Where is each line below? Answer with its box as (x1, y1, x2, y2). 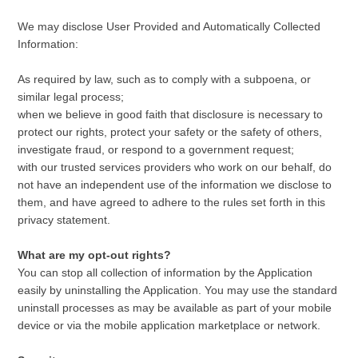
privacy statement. (18, 213, 111, 226)
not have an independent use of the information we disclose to (18, 178, 332, 191)
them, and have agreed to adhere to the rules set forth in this (18, 196, 326, 209)
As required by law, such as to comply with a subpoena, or (18, 73, 312, 86)
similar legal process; (18, 90, 125, 103)
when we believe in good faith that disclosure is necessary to (18, 108, 324, 121)
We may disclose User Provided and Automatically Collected (18, 20, 321, 33)
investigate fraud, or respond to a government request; (18, 143, 295, 156)
